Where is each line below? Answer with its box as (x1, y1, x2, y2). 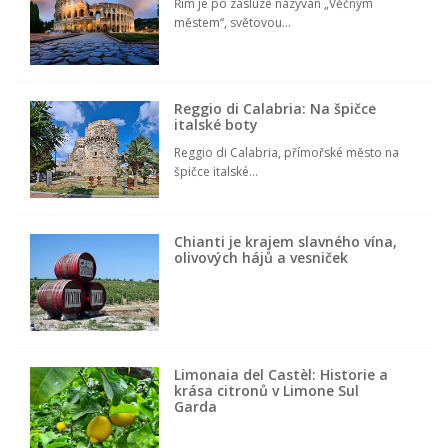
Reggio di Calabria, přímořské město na (174, 144, 400, 162)
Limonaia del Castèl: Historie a (174, 365, 389, 385)
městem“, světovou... (174, 14, 292, 32)
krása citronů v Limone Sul (174, 381, 360, 401)
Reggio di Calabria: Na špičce (174, 99, 377, 119)
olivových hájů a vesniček (174, 248, 349, 268)
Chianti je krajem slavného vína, (174, 232, 398, 252)
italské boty (174, 115, 259, 135)
